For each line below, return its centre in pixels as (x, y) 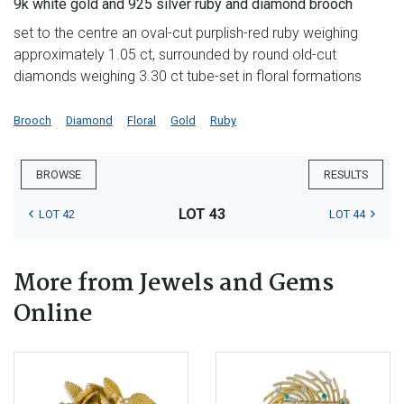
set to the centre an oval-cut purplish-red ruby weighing (186, 33)
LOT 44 (347, 215)
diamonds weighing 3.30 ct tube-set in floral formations (188, 77)
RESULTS (346, 175)
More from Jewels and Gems (174, 285)
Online (53, 315)
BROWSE (59, 175)
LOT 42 (57, 215)
